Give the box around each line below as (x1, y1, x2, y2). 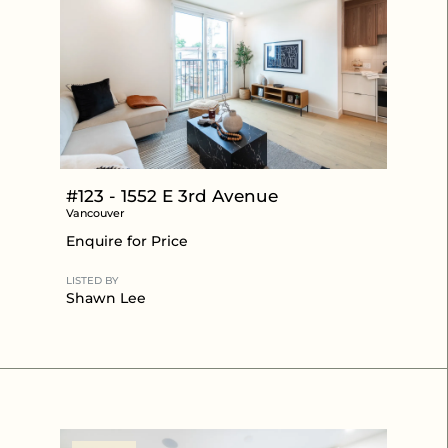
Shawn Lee (66, 288, 146, 307)
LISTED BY (66, 273, 118, 287)
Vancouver (66, 205, 125, 220)
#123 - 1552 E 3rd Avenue (66, 185, 278, 206)
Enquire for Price (66, 231, 188, 250)
